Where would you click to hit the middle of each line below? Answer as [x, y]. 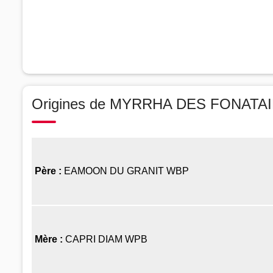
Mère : [50, 239]
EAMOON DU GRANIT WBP [126, 171]
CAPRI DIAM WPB [108, 239]
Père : [49, 171]
